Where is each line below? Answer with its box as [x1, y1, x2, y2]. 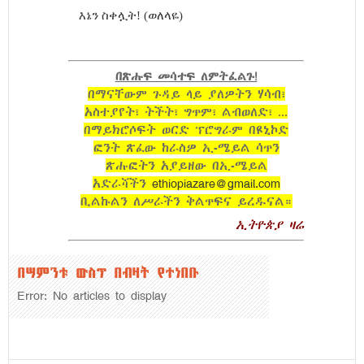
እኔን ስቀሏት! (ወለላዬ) [79, 9, 183, 22]
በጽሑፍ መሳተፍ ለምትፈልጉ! [115, 70, 258, 83]
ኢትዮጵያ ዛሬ [236, 218, 304, 232]
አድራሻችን [92, 176, 152, 190]
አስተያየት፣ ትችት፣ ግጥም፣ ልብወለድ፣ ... [84, 105, 288, 119]
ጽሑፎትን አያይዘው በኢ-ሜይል [105, 158, 267, 172]
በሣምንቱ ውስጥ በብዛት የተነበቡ [17, 263, 198, 281]
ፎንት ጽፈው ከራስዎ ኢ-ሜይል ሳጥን [93, 141, 279, 154]
